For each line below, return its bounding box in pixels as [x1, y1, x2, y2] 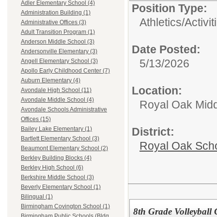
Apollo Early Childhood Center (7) [21, 67, 110, 75]
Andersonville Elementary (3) [21, 48, 97, 55]
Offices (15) [21, 116, 51, 123]
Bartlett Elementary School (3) [21, 135, 99, 142]
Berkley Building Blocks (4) [21, 155, 92, 162]
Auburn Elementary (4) [21, 77, 80, 84]
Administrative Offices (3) [21, 19, 86, 26]
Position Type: [132, 2, 207, 15]
